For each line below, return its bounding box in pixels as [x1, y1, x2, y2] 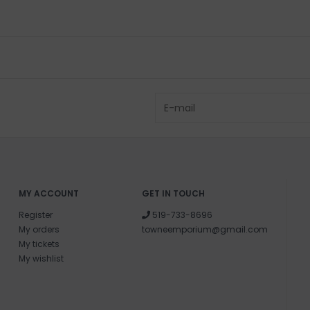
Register [18, 208, 53, 221]
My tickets [18, 237, 60, 250]
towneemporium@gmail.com [142, 223, 268, 235]
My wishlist [18, 252, 64, 264]
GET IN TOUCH [142, 187, 206, 199]
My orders [18, 223, 60, 235]
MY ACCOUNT [18, 187, 79, 199]
